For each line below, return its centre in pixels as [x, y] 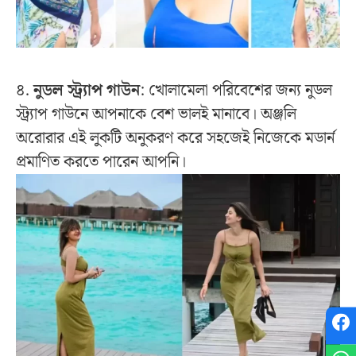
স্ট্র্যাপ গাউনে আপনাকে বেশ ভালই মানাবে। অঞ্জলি [156, 115]
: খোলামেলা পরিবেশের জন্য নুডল [236, 91]
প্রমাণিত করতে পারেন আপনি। [101, 163]
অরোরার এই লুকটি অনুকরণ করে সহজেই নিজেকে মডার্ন [175, 139]
